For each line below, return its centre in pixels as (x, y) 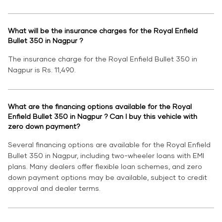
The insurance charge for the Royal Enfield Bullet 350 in (103, 59)
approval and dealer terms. (54, 188)
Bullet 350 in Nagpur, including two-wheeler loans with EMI (106, 156)
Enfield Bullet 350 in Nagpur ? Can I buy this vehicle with (103, 116)
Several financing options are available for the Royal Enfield (109, 145)
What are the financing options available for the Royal (100, 107)
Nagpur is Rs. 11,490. (42, 70)
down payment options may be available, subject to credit (108, 177)
